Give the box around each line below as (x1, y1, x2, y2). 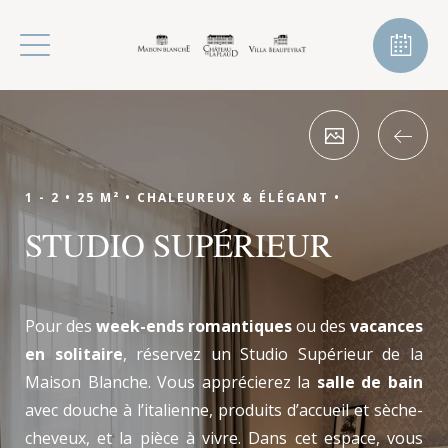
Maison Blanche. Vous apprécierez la (25, 371, 317, 393)
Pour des (25, 315, 96, 337)
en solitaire (25, 343, 123, 365)
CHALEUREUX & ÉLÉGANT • (137, 189, 341, 206)
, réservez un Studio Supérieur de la (122, 343, 424, 365)
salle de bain (316, 371, 424, 393)
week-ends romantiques (96, 315, 292, 337)
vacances (350, 315, 423, 337)
